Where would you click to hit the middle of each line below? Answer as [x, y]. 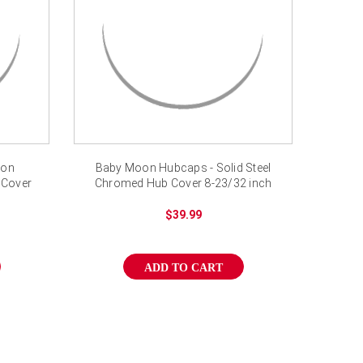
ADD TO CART [183, 267]
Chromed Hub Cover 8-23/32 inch [183, 183]
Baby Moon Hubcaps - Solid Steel [183, 167]
